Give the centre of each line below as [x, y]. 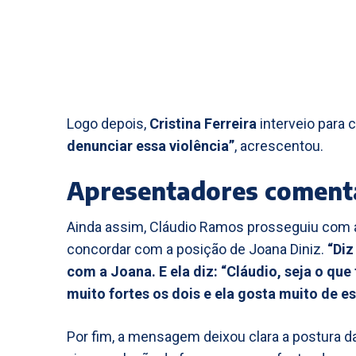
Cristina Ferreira [203, 124]
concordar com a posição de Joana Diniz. [197, 249]
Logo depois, [108, 124]
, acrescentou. [279, 146]
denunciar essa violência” [151, 146]
